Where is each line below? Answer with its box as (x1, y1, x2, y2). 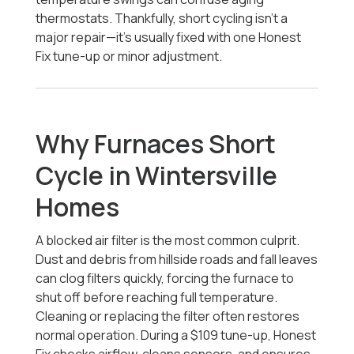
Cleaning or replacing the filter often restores (36, 307, 300, 326)
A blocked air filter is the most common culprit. (36, 232, 300, 250)
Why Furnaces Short (36, 126, 277, 162)
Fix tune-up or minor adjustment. (36, 47, 223, 66)
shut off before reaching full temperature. (36, 288, 278, 307)
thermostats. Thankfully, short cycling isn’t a (36, 9, 288, 28)
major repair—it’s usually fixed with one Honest (36, 28, 302, 47)
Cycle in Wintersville (36, 158, 278, 194)
